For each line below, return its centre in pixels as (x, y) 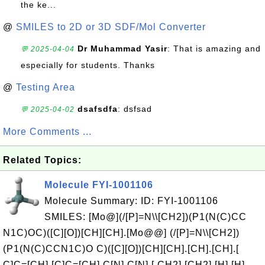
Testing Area (46, 87)
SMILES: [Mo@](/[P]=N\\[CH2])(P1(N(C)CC (146, 217)
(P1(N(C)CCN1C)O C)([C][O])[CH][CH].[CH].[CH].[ (121, 249)
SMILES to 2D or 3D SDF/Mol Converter (111, 27)
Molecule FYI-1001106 (99, 185)
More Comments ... (47, 132)
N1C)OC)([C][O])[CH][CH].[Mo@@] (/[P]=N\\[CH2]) (121, 233)
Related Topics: (42, 160)
